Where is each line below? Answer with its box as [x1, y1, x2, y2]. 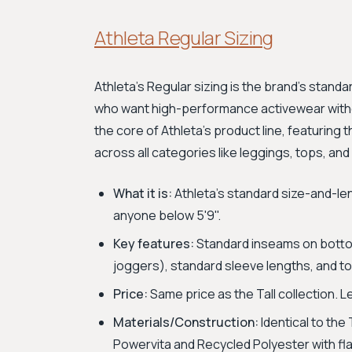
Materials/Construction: [113, 313, 258, 331]
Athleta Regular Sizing [94, 24, 273, 50]
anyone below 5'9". [113, 207, 221, 224]
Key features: [113, 235, 194, 252]
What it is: [113, 185, 172, 202]
